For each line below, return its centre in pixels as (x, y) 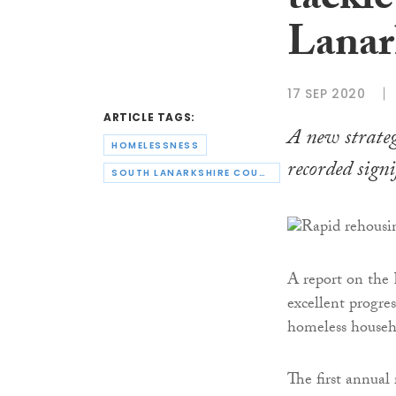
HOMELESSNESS (155, 145)
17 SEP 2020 (327, 93)
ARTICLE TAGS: (149, 118)
